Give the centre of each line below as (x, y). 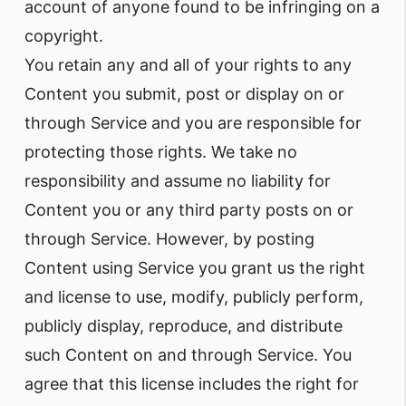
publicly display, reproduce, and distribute (184, 326)
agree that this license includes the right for (192, 384)
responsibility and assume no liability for (178, 181)
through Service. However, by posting (169, 239)
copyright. (64, 36)
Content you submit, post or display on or (184, 94)
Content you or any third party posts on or (189, 210)
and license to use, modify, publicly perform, (194, 297)
